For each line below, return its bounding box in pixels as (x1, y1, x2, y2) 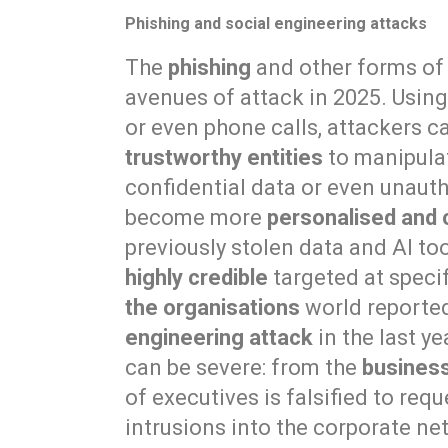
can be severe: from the (125, 354, 363, 380)
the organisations (125, 294, 301, 320)
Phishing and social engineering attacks (125, 13, 428, 33)
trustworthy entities (125, 144, 324, 170)
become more (125, 204, 268, 230)
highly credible (125, 264, 269, 290)
